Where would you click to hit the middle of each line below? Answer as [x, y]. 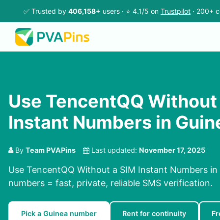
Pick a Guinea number [59, 214]
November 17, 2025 [172, 150]
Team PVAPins [51, 150]
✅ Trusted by [46, 11]
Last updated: [114, 150]
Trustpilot [176, 11]
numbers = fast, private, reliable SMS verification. [110, 183]
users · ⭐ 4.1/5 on [131, 11]
